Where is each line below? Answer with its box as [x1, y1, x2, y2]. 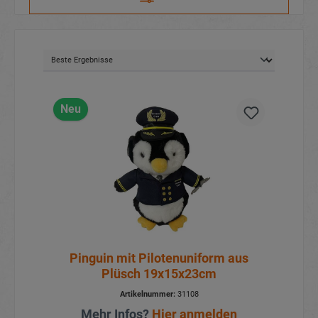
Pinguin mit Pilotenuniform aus [70, 251, 248, 266]
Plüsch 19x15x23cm [102, 266, 216, 282]
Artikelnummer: [119, 290, 175, 300]
